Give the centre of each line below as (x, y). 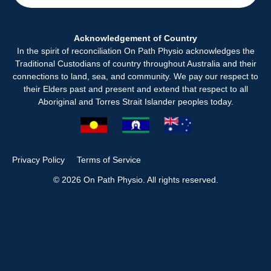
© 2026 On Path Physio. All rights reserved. (135, 179)
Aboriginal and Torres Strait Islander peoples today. (135, 101)
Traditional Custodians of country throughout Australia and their (135, 63)
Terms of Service (109, 159)
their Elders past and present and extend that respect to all (135, 89)
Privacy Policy (38, 159)
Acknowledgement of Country (135, 38)
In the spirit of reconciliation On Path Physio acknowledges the (135, 51)
